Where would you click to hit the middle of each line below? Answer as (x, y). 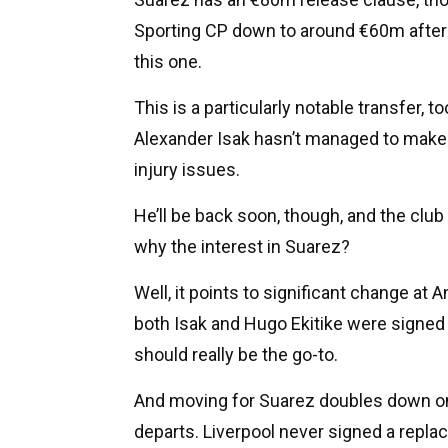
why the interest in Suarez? (242, 246)
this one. (168, 61)
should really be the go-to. (236, 354)
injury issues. (187, 169)
